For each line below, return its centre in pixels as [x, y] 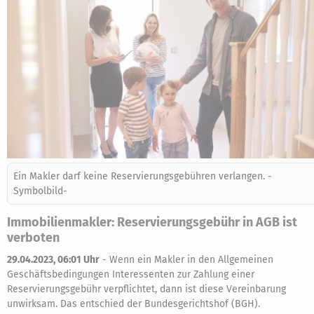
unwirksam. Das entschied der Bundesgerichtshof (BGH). [134, 304]
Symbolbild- [40, 191]
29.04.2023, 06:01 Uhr [53, 260]
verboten [33, 238]
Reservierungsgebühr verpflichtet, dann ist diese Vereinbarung [146, 289]
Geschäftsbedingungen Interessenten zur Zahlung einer [131, 274]
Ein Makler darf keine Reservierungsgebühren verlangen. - [143, 176]
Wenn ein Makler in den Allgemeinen [191, 260]
